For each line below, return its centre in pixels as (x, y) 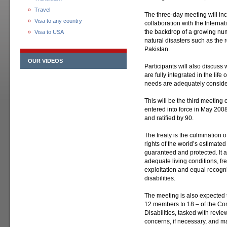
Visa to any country (58, 21)
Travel (42, 10)
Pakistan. (157, 49)
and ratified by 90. (169, 118)
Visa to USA (49, 32)
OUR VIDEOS (45, 61)
